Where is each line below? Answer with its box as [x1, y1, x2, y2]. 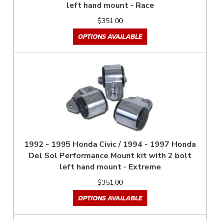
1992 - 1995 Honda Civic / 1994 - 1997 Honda [24, 139, 196, 150]
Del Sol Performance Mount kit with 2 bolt [28, 150, 192, 162]
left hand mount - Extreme [59, 162, 161, 173]
